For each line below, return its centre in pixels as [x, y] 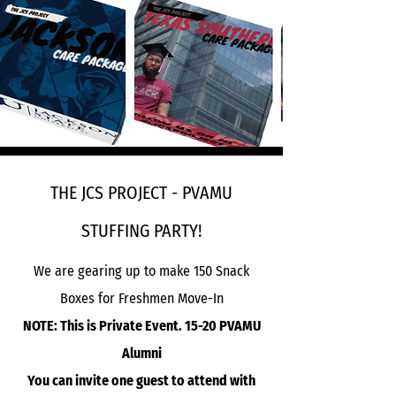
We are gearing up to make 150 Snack [141, 270]
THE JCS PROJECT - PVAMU [141, 192]
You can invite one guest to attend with [141, 380]
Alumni [141, 353]
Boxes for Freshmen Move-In [141, 298]
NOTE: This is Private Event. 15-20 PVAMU [141, 325]
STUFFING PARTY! [141, 230]
